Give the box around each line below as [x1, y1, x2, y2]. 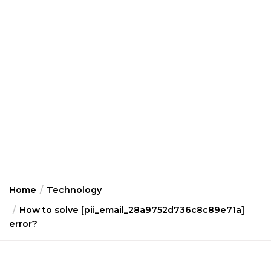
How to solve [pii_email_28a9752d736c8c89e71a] [19, 204, 244, 215]
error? [9, 218, 38, 229]
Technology [47, 184, 102, 195]
